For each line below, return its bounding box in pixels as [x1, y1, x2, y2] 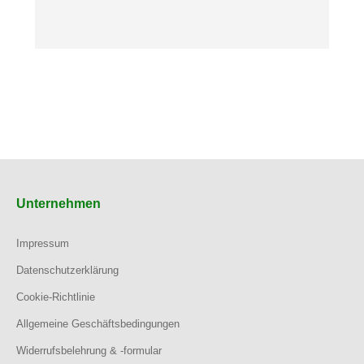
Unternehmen [16, 197, 101, 211]
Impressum [16, 237, 69, 250]
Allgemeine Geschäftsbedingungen [16, 318, 180, 331]
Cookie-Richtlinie [16, 291, 95, 304]
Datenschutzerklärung [16, 264, 119, 277]
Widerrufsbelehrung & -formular [16, 344, 162, 357]
